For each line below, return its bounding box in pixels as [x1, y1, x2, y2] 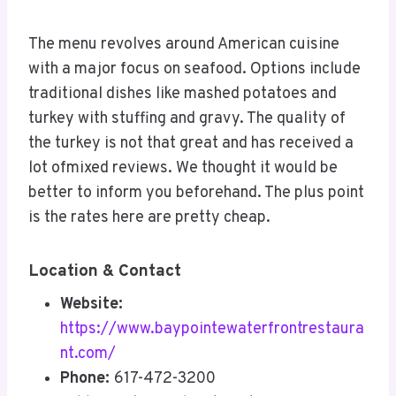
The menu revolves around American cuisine [28, 34, 339, 56]
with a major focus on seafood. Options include [28, 59, 361, 80]
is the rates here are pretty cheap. [28, 208, 270, 229]
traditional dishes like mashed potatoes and [28, 84, 337, 105]
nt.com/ [60, 343, 116, 364]
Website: [60, 293, 123, 315]
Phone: [60, 368, 114, 389]
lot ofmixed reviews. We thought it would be [28, 158, 338, 179]
